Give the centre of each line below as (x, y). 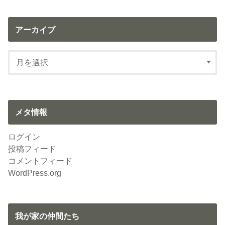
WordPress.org (35, 173)
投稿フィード (32, 148)
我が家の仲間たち (47, 216)
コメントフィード (40, 160)
